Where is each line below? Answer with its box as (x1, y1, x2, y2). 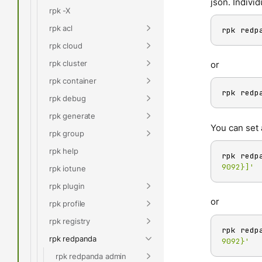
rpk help (49, 146, 78, 156)
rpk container (49, 75, 96, 85)
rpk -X (49, 5, 71, 15)
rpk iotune (49, 163, 86, 173)
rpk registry (49, 216, 91, 226)
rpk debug (49, 93, 86, 103)
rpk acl (49, 23, 73, 33)
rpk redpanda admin (56, 251, 127, 261)
